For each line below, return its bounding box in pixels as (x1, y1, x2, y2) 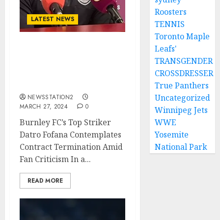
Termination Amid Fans (20, 68, 116, 79)
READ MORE (27, 176, 63, 185)
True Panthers (155, 80, 209, 91)
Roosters (155, 6, 187, 17)
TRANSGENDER (155, 55, 213, 66)
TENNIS (155, 19, 185, 29)
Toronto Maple (155, 31, 210, 42)
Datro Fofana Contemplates (20, 129, 121, 140)
